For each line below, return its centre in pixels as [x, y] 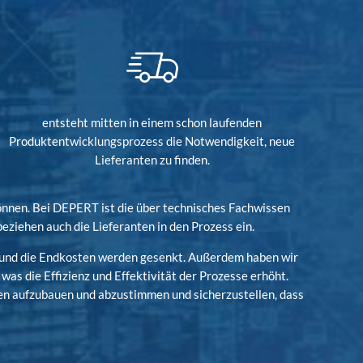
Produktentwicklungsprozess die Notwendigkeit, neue [152, 141]
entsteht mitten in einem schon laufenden [152, 122]
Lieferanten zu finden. [152, 159]
